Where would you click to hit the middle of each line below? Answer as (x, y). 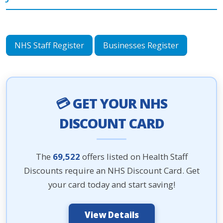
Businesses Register (141, 45)
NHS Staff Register (49, 45)
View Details (111, 215)
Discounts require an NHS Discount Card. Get (111, 170)
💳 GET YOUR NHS (111, 103)
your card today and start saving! (111, 184)
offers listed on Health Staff (134, 157)
